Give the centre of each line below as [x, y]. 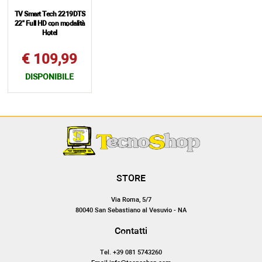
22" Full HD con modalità [49, 24]
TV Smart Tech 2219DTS [49, 14]
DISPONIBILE [50, 77]
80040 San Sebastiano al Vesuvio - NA [131, 211]
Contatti [131, 232]
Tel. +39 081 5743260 [131, 253]
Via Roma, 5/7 [131, 200]
